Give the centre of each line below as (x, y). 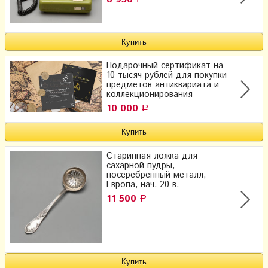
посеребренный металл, (156, 175)
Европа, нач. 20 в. (143, 185)
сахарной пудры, (141, 165)
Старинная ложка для (152, 156)
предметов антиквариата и (163, 85)
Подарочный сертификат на (165, 66)
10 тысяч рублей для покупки (167, 76)
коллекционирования (150, 95)
